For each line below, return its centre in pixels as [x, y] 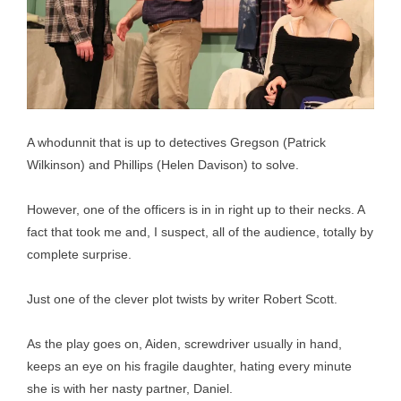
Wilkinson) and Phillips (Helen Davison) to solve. [163, 165]
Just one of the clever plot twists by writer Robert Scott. [182, 299]
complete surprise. [79, 254]
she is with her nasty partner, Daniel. [130, 388]
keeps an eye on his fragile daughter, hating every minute [189, 366]
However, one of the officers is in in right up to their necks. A [196, 209]
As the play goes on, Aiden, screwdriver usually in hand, [184, 344]
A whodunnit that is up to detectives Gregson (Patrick [176, 142]
